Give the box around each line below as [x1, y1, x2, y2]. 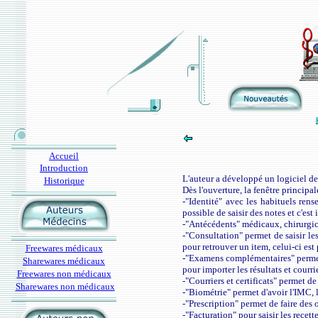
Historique [43, 175, 84, 186]
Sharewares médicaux [23, 256, 105, 266]
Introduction [40, 163, 88, 173]
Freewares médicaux [25, 243, 103, 253]
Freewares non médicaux [16, 268, 111, 279]
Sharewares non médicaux [15, 281, 115, 292]
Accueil [49, 150, 79, 161]
